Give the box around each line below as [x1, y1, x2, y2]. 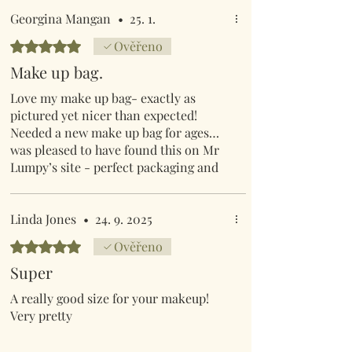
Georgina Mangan [10, 9, 111, 27]
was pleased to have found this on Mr [10, 141, 219, 158]
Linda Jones [10, 210, 76, 227]
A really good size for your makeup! [10, 289, 209, 306]
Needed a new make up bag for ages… [10, 123, 219, 141]
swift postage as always [10, 175, 140, 192]
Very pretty [10, 306, 72, 324]
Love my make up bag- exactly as [10, 89, 196, 106]
